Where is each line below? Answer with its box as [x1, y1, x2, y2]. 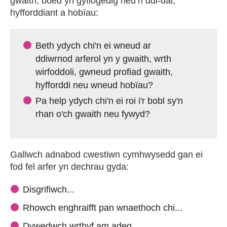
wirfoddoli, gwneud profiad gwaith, [35, 67, 173, 77]
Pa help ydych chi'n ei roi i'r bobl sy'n [35, 96, 183, 106]
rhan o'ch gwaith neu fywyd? [35, 109, 150, 119]
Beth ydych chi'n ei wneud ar [35, 41, 151, 51]
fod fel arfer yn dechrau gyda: [10, 162, 129, 172]
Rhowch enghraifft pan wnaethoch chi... [23, 203, 182, 213]
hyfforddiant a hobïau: [10, 8, 98, 18]
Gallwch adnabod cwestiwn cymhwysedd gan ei [10, 149, 203, 160]
